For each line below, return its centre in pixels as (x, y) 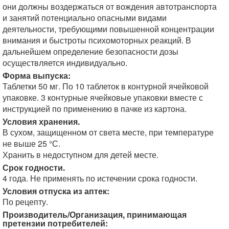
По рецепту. (25, 202)
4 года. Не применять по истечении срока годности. (100, 178)
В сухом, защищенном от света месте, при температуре (108, 132)
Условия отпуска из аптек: (56, 191)
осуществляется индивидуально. (65, 63)
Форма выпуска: (37, 75)
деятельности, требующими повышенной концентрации (108, 29)
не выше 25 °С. (31, 143)
